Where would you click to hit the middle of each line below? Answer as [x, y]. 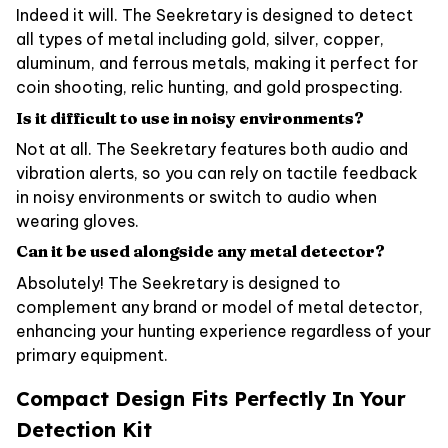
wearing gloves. [77, 220]
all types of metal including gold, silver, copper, [200, 39]
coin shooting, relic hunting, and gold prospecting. [209, 87]
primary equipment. [92, 354]
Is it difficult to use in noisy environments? [190, 117]
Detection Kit [84, 429]
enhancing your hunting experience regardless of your [223, 330]
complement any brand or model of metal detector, [219, 306]
